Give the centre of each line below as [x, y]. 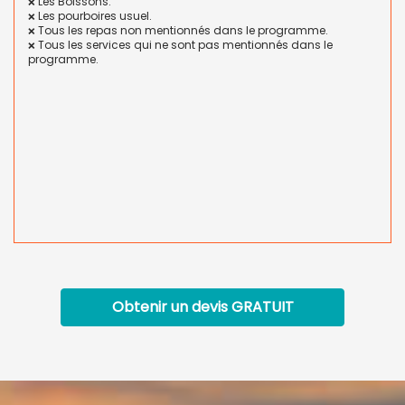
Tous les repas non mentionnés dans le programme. [182, 30]
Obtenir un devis [171, 307]
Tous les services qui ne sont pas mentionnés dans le [184, 45]
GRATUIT [262, 307]
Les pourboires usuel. [94, 16]
